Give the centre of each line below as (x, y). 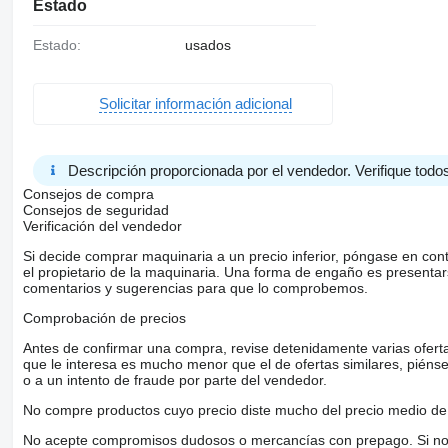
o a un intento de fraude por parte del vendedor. (174, 379)
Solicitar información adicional (195, 104)
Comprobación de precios (104, 317)
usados (207, 45)
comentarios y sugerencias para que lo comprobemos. (195, 287)
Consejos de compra (88, 193)
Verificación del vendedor (102, 225)
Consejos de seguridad (95, 209)
